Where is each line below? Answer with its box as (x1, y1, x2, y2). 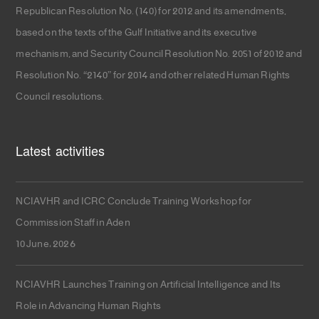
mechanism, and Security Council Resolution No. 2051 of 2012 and (16, 43, 303, 66)
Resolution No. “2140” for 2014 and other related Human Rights (16, 64, 291, 88)
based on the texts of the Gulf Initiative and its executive (16, 21, 258, 45)
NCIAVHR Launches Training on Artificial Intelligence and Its (16, 273, 281, 297)
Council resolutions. (16, 85, 105, 109)
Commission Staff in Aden (16, 211, 130, 235)
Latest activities (16, 140, 105, 164)
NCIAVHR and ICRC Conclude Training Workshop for (16, 190, 251, 214)
